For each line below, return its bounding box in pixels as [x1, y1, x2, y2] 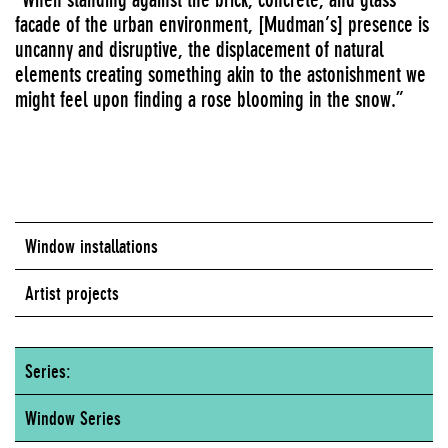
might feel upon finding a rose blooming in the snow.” [15, 86, 403, 112]
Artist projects [25, 281, 119, 304]
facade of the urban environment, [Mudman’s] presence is [15, 11, 429, 37]
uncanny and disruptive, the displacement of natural [15, 36, 384, 62]
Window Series [25, 406, 121, 429]
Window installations [25, 234, 158, 257]
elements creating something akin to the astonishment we [15, 61, 426, 87]
